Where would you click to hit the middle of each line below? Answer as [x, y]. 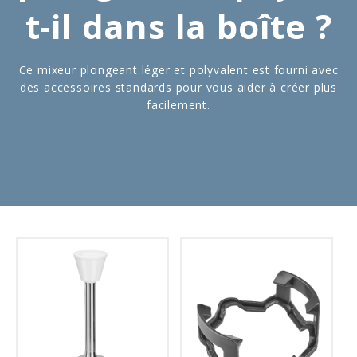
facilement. [178, 105]
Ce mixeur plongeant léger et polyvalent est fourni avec [178, 70]
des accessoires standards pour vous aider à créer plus [178, 87]
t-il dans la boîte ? [178, 26]
